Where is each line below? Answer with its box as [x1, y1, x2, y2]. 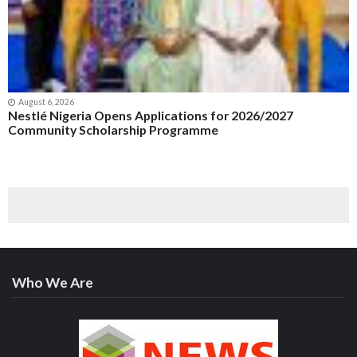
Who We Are [12, 274, 93, 292]
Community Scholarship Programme [8, 121, 218, 137]
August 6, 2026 [18, 96, 74, 107]
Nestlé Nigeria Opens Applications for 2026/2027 [8, 107, 293, 123]
